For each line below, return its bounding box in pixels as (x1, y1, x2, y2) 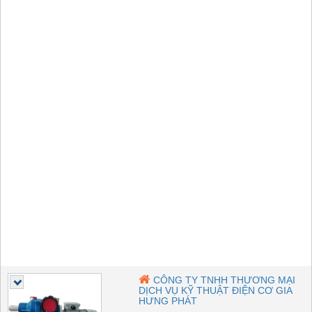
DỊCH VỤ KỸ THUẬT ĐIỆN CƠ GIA (139, 284, 292, 296)
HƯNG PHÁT (139, 295, 198, 306)
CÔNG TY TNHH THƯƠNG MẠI (153, 274, 296, 286)
